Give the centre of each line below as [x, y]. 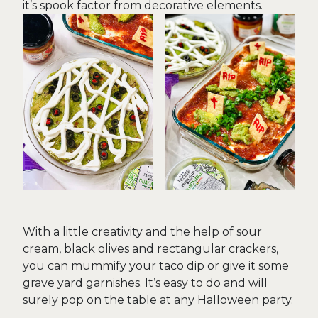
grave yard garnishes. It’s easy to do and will [145, 283]
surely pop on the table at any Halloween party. [158, 300]
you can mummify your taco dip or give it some [156, 265]
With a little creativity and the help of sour [142, 231]
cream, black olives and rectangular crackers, [150, 248]
